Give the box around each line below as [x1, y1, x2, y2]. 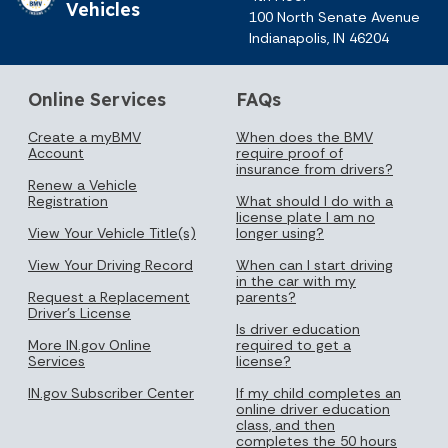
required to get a [236, 335, 351, 354]
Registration [28, 191, 108, 210]
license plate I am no [236, 207, 375, 226]
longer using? [236, 223, 324, 242]
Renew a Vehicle [28, 175, 137, 194]
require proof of [236, 143, 343, 162]
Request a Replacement [28, 287, 190, 306]
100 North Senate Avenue [248, 7, 420, 26]
